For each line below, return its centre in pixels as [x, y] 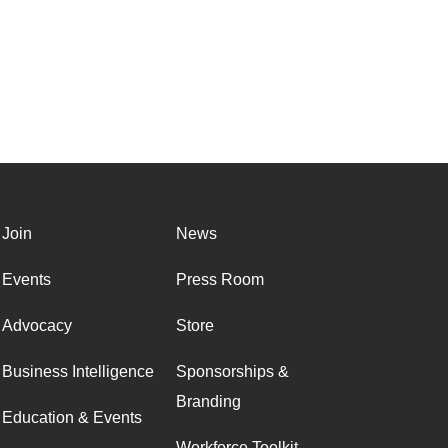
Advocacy [37, 325]
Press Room [220, 279]
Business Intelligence [78, 371]
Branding [208, 401]
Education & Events [72, 417]
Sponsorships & [232, 371]
